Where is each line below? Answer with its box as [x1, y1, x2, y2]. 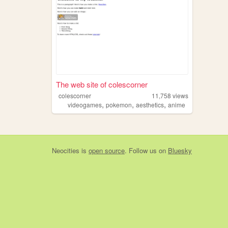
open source [89, 145, 125, 155]
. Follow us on [125, 145, 168, 155]
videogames [67, 100, 102, 109]
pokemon [105, 100, 132, 109]
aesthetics [135, 100, 164, 109]
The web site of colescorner [55, 78, 148, 90]
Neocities [52, 145, 79, 155]
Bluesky [168, 145, 192, 155]
